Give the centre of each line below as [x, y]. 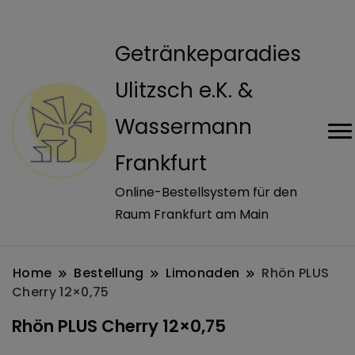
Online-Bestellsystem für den [206, 192]
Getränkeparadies [208, 54]
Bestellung [109, 273]
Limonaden [203, 273]
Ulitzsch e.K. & [184, 90]
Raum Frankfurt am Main [192, 214]
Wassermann [183, 127]
